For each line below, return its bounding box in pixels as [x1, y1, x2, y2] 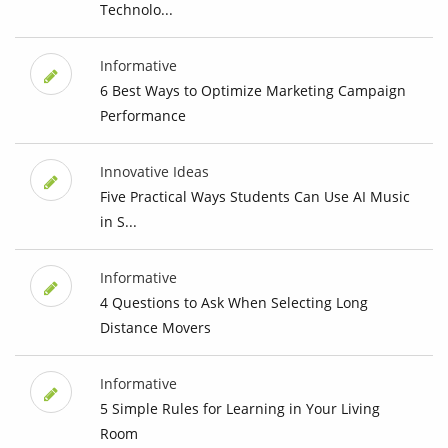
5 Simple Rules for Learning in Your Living [99, 398, 380, 418]
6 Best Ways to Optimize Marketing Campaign [99, 80, 406, 100]
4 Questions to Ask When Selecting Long [99, 292, 368, 312]
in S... [99, 211, 137, 231]
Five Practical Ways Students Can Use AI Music [99, 186, 410, 206]
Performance [99, 105, 186, 125]
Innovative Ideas [99, 161, 209, 181]
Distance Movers [99, 317, 211, 337]
